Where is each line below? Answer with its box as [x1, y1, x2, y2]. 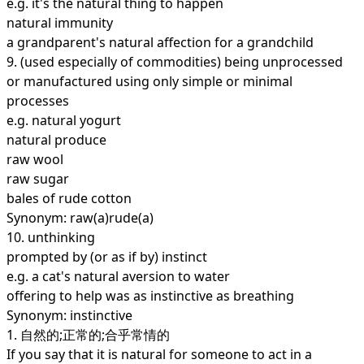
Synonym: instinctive [6, 306, 132, 324]
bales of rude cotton [6, 189, 132, 207]
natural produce [6, 131, 106, 149]
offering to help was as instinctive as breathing [6, 287, 294, 305]
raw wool [6, 150, 63, 168]
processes [6, 92, 69, 110]
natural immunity [6, 14, 113, 32]
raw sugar [6, 170, 69, 188]
